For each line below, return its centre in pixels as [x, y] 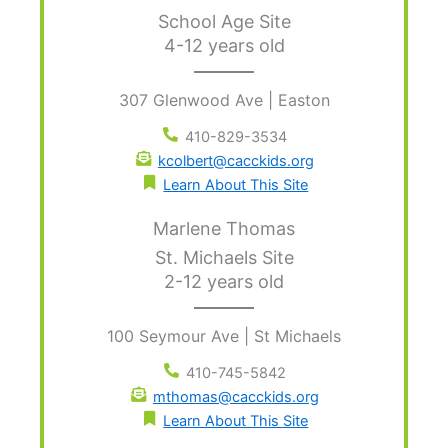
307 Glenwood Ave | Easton [224, 100]
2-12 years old [224, 282]
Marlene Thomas [224, 229]
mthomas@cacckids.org [235, 397]
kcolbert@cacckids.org [235, 161]
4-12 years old [224, 46]
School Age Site [224, 22]
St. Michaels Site [224, 258]
